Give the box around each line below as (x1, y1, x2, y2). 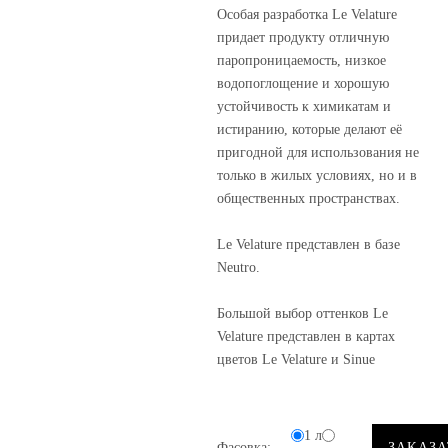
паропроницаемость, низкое (217, 53, 387, 68)
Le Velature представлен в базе (217, 237, 401, 252)
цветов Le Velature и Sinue (217, 352, 376, 367)
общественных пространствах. (217, 191, 401, 206)
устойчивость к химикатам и (217, 99, 392, 114)
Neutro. (217, 260, 261, 275)
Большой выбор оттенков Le (217, 306, 389, 321)
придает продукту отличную (217, 30, 390, 45)
